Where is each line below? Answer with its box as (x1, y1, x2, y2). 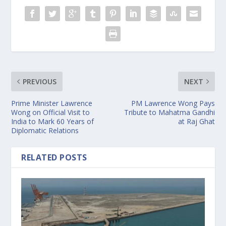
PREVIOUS (23, 76, 57, 86)
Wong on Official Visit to (11, 107, 90, 117)
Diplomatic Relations (11, 125, 79, 135)
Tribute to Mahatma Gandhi (124, 107, 215, 117)
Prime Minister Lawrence (11, 98, 93, 108)
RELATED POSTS (21, 151, 87, 163)
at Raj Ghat (178, 116, 215, 126)
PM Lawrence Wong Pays (131, 98, 215, 108)
